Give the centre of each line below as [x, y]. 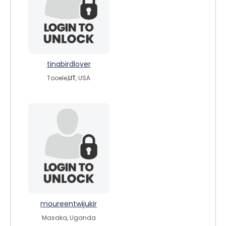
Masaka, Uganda [69, 218]
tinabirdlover [69, 64]
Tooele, [58, 78]
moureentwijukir [69, 204]
